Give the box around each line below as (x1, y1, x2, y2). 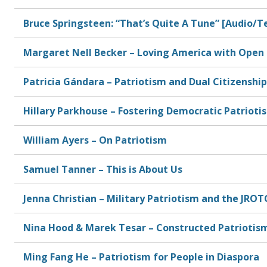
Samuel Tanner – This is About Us (23, 162, 182, 176)
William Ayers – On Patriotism (23, 133, 167, 147)
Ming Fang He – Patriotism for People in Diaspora (23, 250, 259, 263)
